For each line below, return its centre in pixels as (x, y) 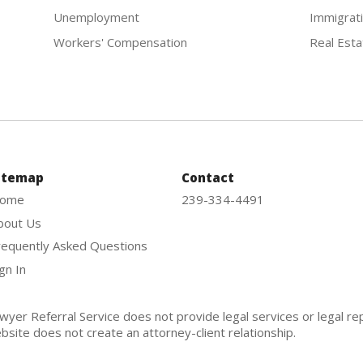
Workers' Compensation (120, 42)
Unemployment (96, 17)
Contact (208, 177)
